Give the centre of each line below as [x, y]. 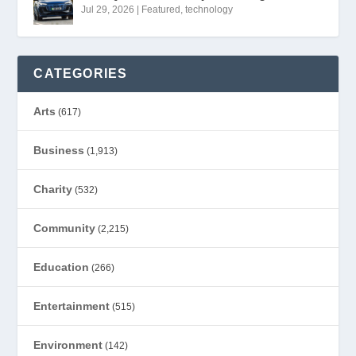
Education [62, 267]
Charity [53, 189]
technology [209, 9]
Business [59, 150]
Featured [161, 9]
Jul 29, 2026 [108, 9]
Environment [68, 344]
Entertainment [72, 306]
